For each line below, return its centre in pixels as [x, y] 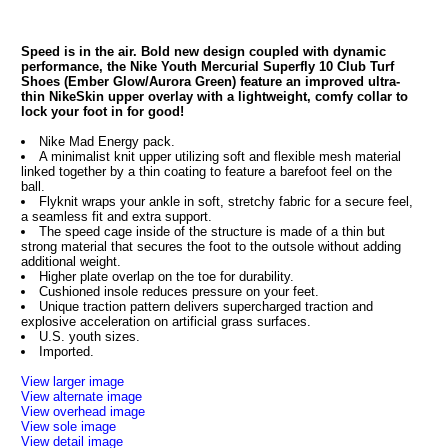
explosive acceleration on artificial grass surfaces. [165, 321]
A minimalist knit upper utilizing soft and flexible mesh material [219, 156]
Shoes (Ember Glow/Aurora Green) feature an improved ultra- [210, 81]
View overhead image [82, 411]
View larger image [72, 381]
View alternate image [81, 396]
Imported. [66, 351]
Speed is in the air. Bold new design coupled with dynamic [203, 51]
